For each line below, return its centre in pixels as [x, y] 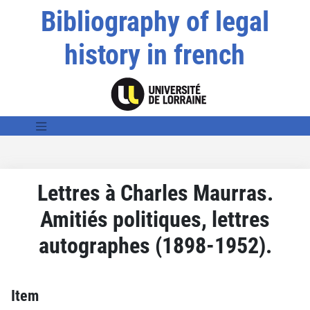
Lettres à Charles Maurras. [155, 193]
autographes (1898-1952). [155, 245]
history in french [155, 55]
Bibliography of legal [155, 22]
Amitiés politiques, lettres [155, 219]
